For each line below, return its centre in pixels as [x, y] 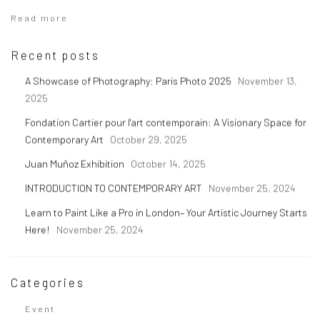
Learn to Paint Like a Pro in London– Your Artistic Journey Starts [166, 212]
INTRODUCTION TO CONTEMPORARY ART [115, 188]
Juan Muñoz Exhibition [76, 164]
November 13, [267, 81]
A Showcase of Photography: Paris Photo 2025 [129, 81]
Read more [39, 17]
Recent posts [55, 55]
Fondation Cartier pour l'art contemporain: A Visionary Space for [166, 122]
